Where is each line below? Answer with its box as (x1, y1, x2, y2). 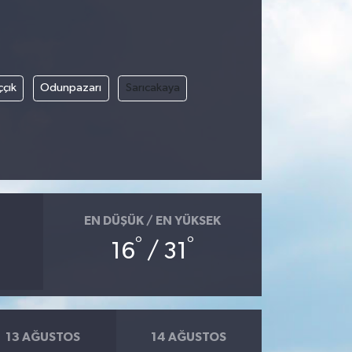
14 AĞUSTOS (151, 330, 227, 343)
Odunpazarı (40, 82, 102, 94)
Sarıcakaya (125, 82, 180, 94)
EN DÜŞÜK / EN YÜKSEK (83, 214, 221, 227)
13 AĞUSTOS (5, 330, 81, 343)
